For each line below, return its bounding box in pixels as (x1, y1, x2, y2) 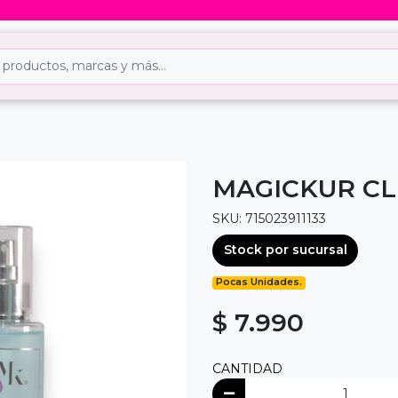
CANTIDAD (212, 360, 283, 377)
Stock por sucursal (223, 242, 347, 259)
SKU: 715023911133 (212, 211, 326, 227)
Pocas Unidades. (216, 276, 303, 289)
